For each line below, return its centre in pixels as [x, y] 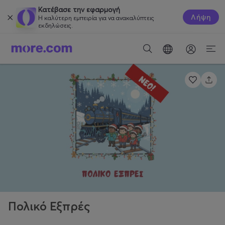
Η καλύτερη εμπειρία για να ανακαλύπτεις [96, 18]
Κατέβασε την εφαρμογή [79, 9]
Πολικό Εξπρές [49, 206]
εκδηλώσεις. [55, 25]
